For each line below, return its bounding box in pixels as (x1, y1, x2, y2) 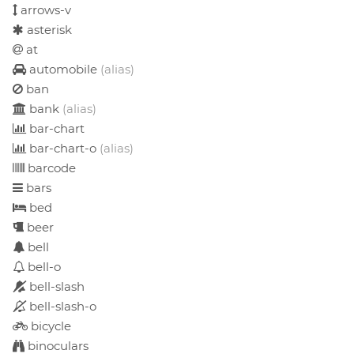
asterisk (24, 21, 72, 37)
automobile (26, 61, 100, 77)
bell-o (24, 258, 61, 274)
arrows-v (17, 2, 71, 17)
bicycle (28, 318, 71, 333)
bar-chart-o (26, 140, 100, 156)
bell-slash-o (26, 298, 96, 314)
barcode (24, 160, 76, 175)
